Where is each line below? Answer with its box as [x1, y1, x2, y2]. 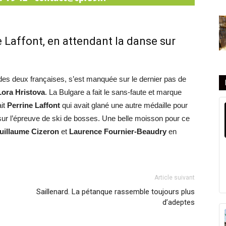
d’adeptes [162, 198, 195, 207]
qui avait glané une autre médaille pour [60, 101, 188, 110]
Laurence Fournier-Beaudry [69, 127, 166, 136]
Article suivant [154, 174, 195, 182]
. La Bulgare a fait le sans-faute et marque [45, 88, 182, 97]
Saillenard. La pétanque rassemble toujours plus [36, 187, 195, 197]
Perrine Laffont [7, 101, 60, 110]
